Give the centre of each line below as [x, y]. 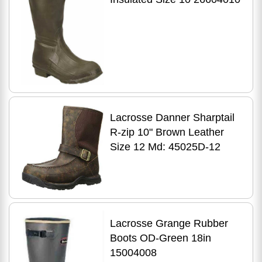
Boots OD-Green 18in [160, 238]
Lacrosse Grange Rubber [169, 223]
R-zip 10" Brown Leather [167, 132]
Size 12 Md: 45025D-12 [165, 147]
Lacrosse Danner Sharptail [172, 118]
